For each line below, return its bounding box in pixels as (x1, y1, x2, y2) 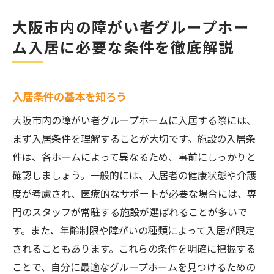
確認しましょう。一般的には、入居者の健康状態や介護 (12, 168, 256, 182)
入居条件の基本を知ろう (12, 89, 127, 104)
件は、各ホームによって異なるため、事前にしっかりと (12, 149, 256, 164)
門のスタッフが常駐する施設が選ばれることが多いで (12, 204, 247, 219)
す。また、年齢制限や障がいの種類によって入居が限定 (12, 223, 255, 237)
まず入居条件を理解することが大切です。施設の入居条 (12, 131, 256, 146)
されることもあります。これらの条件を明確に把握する (12, 241, 256, 256)
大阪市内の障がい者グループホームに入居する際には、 (12, 113, 256, 127)
